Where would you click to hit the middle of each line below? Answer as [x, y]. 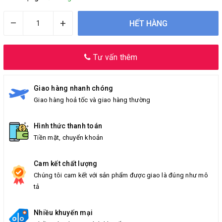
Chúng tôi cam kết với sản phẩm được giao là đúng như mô [121, 175]
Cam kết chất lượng [66, 164]
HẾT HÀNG [148, 23]
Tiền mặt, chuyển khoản [69, 138]
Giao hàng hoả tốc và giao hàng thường [92, 100]
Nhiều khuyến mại [63, 213]
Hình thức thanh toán [68, 126]
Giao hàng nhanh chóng [74, 88]
